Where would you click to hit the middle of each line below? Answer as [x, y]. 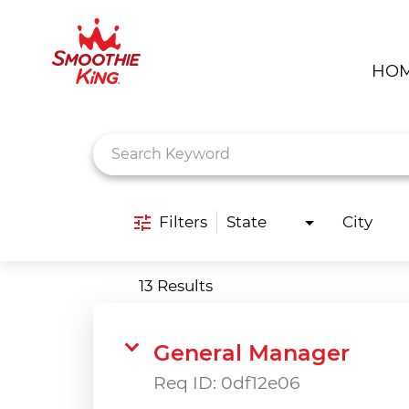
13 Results [176, 285]
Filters [183, 221]
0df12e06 [261, 383]
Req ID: [187, 383]
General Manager [252, 352]
